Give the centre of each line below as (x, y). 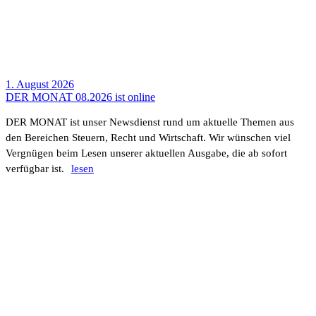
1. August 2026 (40, 84)
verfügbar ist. (35, 169)
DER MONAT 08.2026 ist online (80, 97)
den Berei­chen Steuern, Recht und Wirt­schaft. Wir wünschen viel (148, 138)
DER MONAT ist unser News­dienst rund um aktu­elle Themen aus (150, 122)
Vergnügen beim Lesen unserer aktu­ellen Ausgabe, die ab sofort (146, 153)
